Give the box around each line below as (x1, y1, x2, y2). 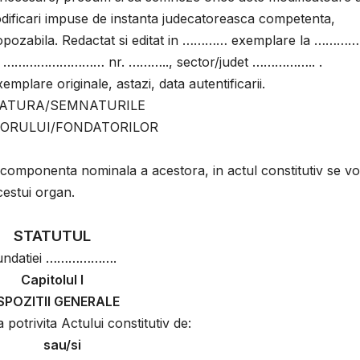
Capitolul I (20, 272, 84, 288)
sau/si (43, 337, 81, 354)
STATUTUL (13, 227, 91, 246)
